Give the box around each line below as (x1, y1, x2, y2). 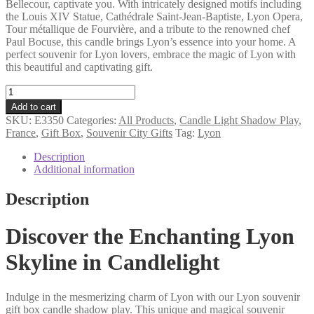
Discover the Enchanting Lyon (6, 224, 294, 250)
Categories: (67, 114, 118, 126)
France (6, 126, 36, 139)
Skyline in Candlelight (6, 250, 220, 275)
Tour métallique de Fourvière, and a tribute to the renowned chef (6, 22, 290, 35)
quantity (5, 172, 41, 184)
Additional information (34, 163, 135, 175)
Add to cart (11, 101, 56, 112)
